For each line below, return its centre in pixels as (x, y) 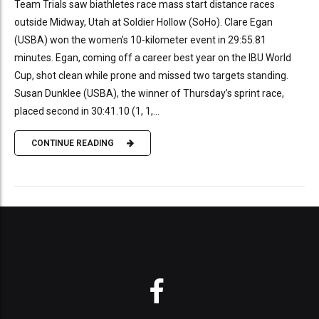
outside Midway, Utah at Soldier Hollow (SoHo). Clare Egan (143, 22)
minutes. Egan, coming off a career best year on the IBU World (153, 57)
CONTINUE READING (73, 143)
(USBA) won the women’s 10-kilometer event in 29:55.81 (140, 40)
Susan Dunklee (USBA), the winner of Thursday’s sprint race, (149, 93)
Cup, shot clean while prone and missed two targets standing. (151, 75)
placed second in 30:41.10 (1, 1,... (87, 111)
